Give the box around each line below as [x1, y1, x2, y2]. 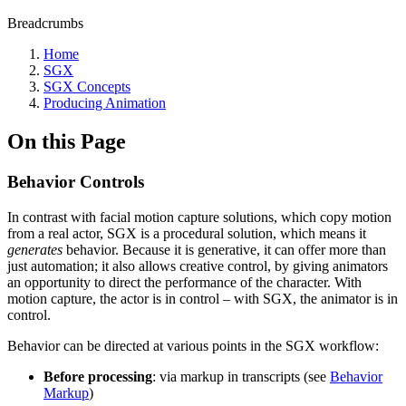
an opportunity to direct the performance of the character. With [7, 274, 362, 290]
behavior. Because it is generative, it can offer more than [66, 241, 386, 257]
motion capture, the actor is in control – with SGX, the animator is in [7, 290, 398, 306]
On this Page [7, 129, 126, 153]
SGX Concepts [43, 79, 130, 94]
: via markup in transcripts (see [152, 368, 330, 384]
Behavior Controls [7, 171, 144, 191]
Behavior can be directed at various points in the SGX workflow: [7, 337, 379, 353]
